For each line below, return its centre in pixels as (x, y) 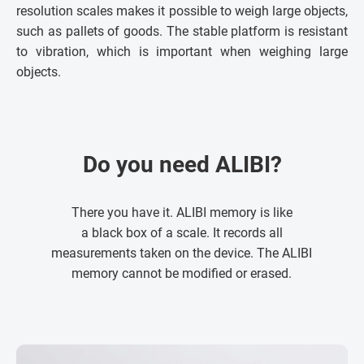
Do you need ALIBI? (182, 164)
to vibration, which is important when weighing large (182, 51)
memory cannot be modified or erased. (182, 273)
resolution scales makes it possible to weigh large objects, (182, 11)
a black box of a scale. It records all (182, 232)
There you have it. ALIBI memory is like (182, 212)
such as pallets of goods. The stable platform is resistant (182, 31)
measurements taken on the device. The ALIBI (182, 253)
